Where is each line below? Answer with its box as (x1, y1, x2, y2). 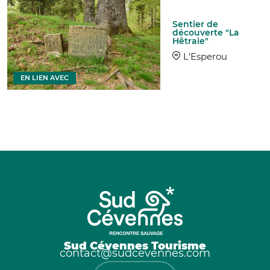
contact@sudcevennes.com (60, 246, 210, 260)
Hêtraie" (172, 36, 209, 47)
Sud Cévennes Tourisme (64, 239, 206, 252)
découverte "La (172, 27, 240, 39)
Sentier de (172, 19, 219, 30)
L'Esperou (183, 51, 228, 63)
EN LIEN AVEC (20, 73, 69, 82)
